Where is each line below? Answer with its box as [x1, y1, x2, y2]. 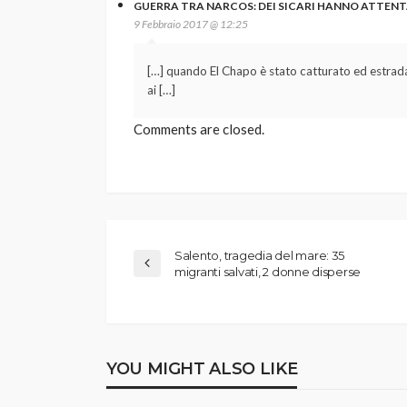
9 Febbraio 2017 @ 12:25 [134, 16, 248, 31]
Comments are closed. [134, 120, 264, 137]
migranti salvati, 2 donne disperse [174, 263, 362, 279]
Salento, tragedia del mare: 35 [174, 247, 345, 263]
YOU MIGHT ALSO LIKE [106, 358, 298, 379]
